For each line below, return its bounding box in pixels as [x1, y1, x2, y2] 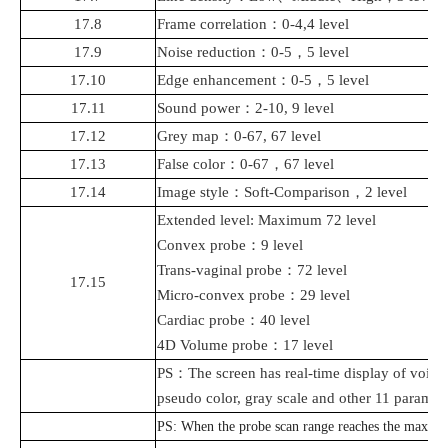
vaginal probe [196, 262, 282, 279]
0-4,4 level [282, 16, 349, 33]
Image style [157, 184, 229, 201]
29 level [300, 287, 350, 304]
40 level [260, 312, 310, 329]
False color [157, 156, 225, 173]
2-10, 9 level [255, 100, 334, 117]
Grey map [157, 128, 219, 145]
